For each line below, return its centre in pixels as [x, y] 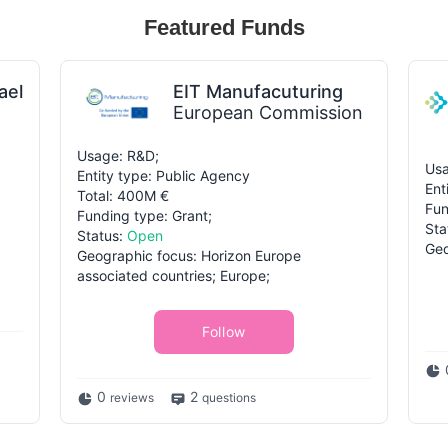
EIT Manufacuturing [258, 91]
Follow [224, 332]
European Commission [268, 112]
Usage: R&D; [118, 156]
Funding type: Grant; [144, 216]
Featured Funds [224, 27]
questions [229, 398]
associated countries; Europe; [173, 276]
